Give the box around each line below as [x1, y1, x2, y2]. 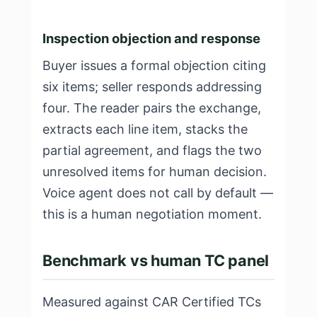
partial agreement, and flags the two [42, 143, 262, 158]
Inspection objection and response [42, 30, 260, 46]
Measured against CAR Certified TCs [42, 294, 261, 309]
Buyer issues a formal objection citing [42, 58, 266, 73]
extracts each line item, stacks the [42, 122, 248, 137]
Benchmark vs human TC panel [42, 251, 270, 270]
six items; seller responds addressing [42, 79, 262, 94]
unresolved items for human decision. [42, 164, 267, 179]
